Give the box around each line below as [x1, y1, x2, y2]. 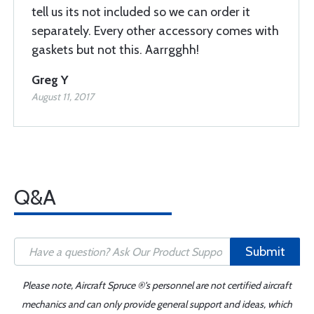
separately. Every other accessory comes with [32, 23, 279, 39]
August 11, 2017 [32, 90, 94, 103]
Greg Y [32, 72, 69, 88]
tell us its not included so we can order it [32, 4, 250, 20]
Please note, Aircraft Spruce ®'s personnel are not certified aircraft [22, 279, 292, 292]
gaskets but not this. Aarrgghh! [32, 42, 199, 57]
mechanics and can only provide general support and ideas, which [22, 298, 292, 310]
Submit [245, 244, 285, 259]
